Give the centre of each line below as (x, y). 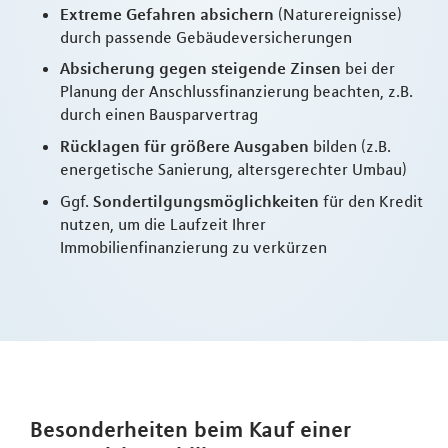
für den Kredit (371, 201)
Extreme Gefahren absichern (167, 13)
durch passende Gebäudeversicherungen (206, 36)
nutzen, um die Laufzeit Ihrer (163, 224)
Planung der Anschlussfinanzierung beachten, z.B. (236, 91)
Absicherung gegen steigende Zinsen (200, 68)
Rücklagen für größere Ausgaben (184, 146)
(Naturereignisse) (338, 13)
